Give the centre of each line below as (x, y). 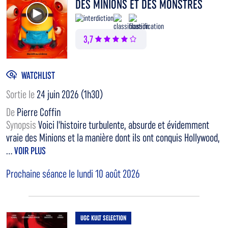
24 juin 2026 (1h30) (70, 95)
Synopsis (22, 125)
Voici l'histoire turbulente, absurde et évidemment (124, 125)
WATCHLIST (38, 75)
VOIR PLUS (30, 151)
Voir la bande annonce (64, 7)
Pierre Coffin (39, 112)
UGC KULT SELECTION (103, 218)
